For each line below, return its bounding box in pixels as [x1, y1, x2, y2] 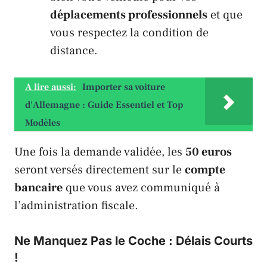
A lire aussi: [25, 80, 76, 93]
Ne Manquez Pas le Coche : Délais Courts [14, 233, 253, 248]
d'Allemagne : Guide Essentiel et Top [25, 98, 183, 111]
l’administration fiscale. [14, 197, 138, 213]
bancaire [14, 179, 63, 195]
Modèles [25, 116, 60, 129]
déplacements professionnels [50, 7, 207, 23]
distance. [50, 42, 98, 58]
